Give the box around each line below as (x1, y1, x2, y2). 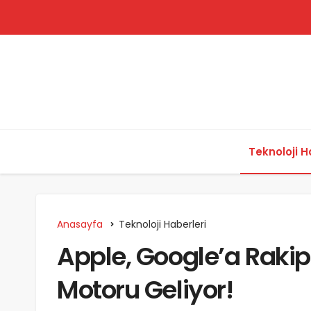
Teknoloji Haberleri (119, 217, 206, 231)
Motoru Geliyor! (57, 272, 233, 308)
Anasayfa (57, 217, 103, 231)
